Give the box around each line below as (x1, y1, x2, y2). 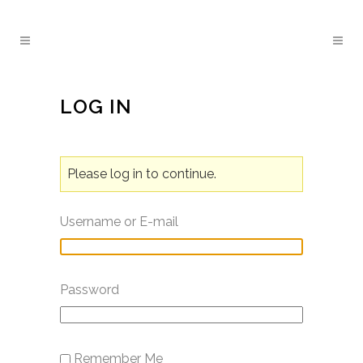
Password (60, 282, 119, 298)
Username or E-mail (60, 214, 178, 229)
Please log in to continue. (67, 166, 216, 181)
